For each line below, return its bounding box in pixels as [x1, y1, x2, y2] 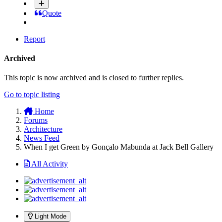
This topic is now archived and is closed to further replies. [4, 73, 184, 82]
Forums [24, 116, 48, 125]
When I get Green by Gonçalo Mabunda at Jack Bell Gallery [24, 143, 214, 152]
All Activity [31, 160, 68, 168]
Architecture [24, 125, 62, 134]
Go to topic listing [4, 90, 60, 99]
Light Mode [35, 213, 66, 221]
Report [24, 34, 45, 43]
